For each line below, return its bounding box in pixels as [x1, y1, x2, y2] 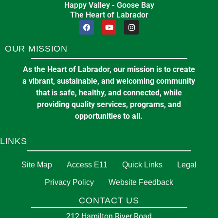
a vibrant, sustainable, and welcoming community [22, 76, 196, 86]
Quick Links [122, 161, 163, 169]
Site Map [21, 161, 52, 169]
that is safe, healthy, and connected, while [36, 88, 182, 97]
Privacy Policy [45, 178, 94, 186]
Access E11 [67, 161, 108, 169]
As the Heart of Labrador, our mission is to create [22, 65, 195, 74]
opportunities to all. [75, 111, 143, 121]
